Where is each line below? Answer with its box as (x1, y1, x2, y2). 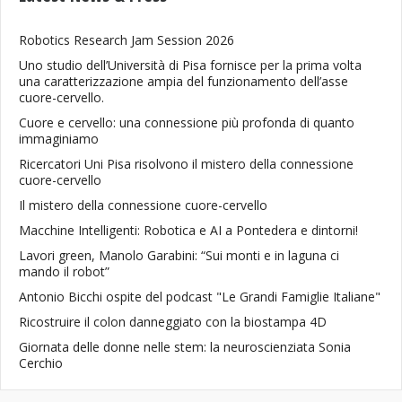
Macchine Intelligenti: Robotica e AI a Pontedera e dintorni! (19, 222, 358, 239)
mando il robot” (19, 263, 109, 280)
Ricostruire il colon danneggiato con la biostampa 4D (19, 313, 327, 330)
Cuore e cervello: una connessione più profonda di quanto (19, 114, 354, 131)
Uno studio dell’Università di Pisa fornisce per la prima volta (19, 57, 362, 74)
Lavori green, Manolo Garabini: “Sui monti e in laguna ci (19, 247, 339, 264)
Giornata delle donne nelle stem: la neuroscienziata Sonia (19, 338, 351, 355)
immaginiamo (19, 130, 99, 147)
